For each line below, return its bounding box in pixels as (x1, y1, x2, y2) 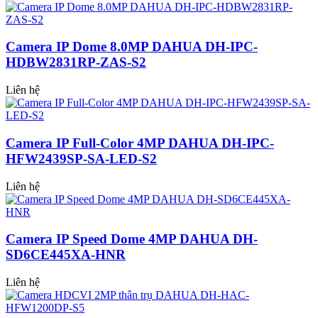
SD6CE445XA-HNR (6, 247, 126, 263)
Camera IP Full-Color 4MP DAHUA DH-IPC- (6, 135, 274, 150)
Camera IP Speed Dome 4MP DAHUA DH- (6, 231, 258, 247)
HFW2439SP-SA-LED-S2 (6, 150, 157, 166)
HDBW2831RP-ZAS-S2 (6, 55, 146, 70)
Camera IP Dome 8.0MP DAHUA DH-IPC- (6, 39, 258, 55)
